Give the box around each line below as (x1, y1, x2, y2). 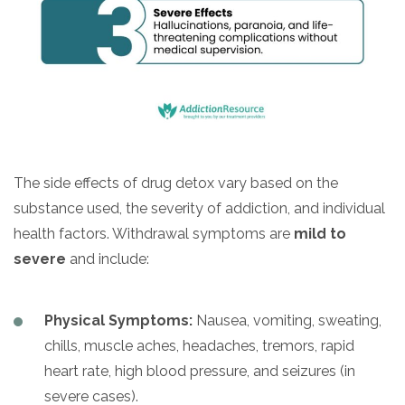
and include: (66, 250, 149, 268)
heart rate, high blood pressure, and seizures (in (44, 362, 355, 380)
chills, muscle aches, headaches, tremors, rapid (44, 336, 354, 354)
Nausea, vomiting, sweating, (193, 311, 381, 329)
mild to (294, 224, 346, 242)
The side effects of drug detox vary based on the (14, 174, 338, 192)
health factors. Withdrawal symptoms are (14, 224, 294, 242)
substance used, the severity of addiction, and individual (14, 199, 385, 217)
